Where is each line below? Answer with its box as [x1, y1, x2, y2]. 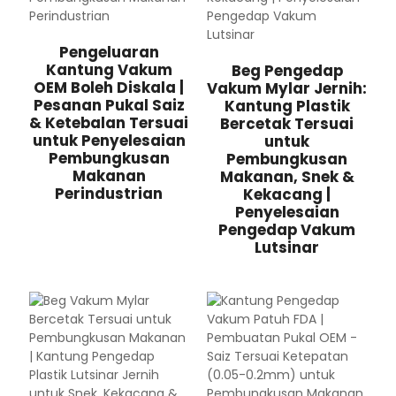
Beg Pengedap [231, 60, 343, 81]
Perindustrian [55, 183, 164, 204]
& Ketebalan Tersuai [29, 112, 189, 133]
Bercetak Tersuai [220, 113, 354, 134]
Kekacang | [243, 184, 331, 205]
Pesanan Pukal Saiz [33, 95, 185, 116]
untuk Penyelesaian [32, 130, 186, 151]
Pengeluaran [58, 42, 159, 63]
